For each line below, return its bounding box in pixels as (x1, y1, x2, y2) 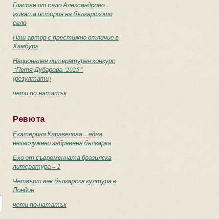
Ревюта (13, 114, 45, 124)
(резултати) (13, 74, 51, 83)
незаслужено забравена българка (13, 138, 111, 147)
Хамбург (13, 42, 38, 50)
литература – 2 (13, 162, 61, 171)
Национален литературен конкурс (13, 56, 115, 65)
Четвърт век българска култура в (13, 176, 116, 185)
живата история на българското (13, 9, 112, 18)
